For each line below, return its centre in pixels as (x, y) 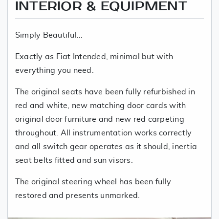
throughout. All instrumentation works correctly (104, 133)
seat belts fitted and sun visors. (74, 160)
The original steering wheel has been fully (93, 182)
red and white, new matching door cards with (101, 105)
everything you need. (57, 70)
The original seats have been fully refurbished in (105, 92)
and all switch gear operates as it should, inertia (106, 146)
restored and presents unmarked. (78, 195)
